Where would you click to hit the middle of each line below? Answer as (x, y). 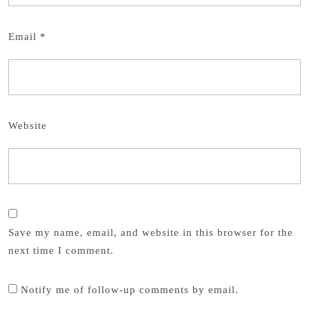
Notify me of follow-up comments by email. (130, 289)
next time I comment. (61, 250)
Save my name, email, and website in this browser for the (151, 232)
